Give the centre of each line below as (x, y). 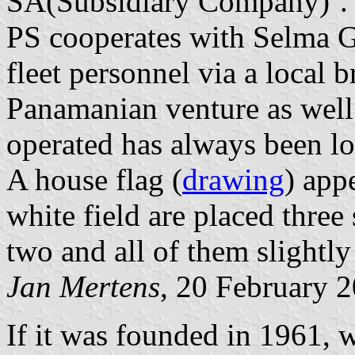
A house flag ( (94, 180)
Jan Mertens (83, 287)
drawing (233, 180)
